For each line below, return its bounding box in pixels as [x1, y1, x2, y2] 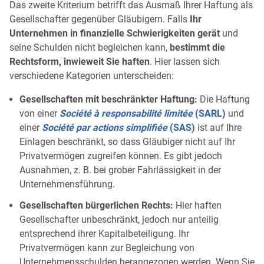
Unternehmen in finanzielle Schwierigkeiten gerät [9, 27, 220, 39]
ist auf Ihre [195, 121, 242, 133]
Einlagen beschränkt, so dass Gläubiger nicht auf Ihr [19, 136, 235, 147]
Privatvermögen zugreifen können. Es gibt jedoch [19, 150, 222, 161]
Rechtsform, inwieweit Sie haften [9, 55, 150, 67]
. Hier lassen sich [150, 55, 220, 67]
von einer [19, 107, 60, 119]
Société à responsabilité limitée [60, 107, 193, 119]
